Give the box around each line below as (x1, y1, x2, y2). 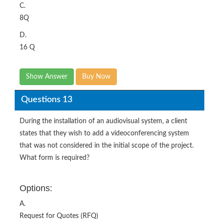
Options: (20, 183, 52, 193)
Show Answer (26, 73, 67, 80)
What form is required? (20, 154, 89, 161)
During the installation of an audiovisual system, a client (20, 117, 187, 125)
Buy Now (82, 73, 110, 80)
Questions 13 (21, 95, 72, 105)
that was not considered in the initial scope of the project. (20, 142, 194, 149)
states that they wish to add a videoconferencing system (20, 130, 189, 137)
